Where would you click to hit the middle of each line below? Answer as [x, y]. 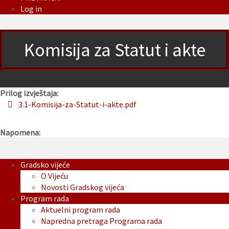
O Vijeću [54, 176]
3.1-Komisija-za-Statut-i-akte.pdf [77, 105]
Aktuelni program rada [81, 210]
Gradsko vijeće [45, 165]
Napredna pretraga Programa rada [101, 221]
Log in [31, 9]
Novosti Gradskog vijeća [83, 187]
